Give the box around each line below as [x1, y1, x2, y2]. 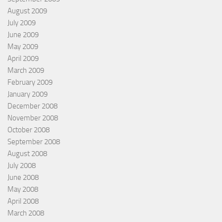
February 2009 [7, 77, 53, 87]
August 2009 [7, 6, 47, 15]
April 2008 [7, 196, 39, 206]
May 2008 [7, 184, 38, 194]
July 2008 [7, 161, 36, 170]
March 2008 [7, 208, 44, 218]
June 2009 [7, 30, 39, 39]
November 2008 [7, 113, 58, 122]
